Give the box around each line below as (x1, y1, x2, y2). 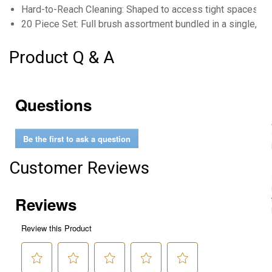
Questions (15, 93, 92, 116)
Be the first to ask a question (23, 132, 131, 144)
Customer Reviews (9, 158, 149, 178)
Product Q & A (9, 47, 114, 67)
